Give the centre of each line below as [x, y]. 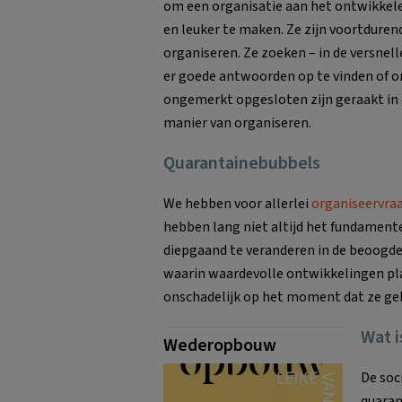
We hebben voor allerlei [237, 203]
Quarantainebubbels [242, 163]
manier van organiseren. [237, 122]
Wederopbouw [220, 345]
